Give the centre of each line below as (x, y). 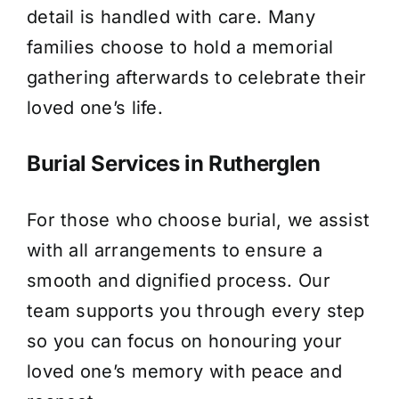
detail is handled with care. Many (171, 17)
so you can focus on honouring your (184, 342)
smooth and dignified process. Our (178, 281)
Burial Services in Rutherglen (173, 164)
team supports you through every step (195, 311)
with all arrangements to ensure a (174, 251)
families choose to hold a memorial (180, 48)
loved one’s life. (95, 108)
